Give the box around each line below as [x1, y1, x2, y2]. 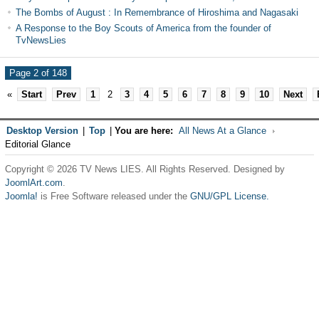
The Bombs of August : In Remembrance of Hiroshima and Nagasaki [15, 7, 298, 18]
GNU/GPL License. [189, 191, 269, 202]
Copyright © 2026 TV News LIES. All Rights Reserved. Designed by [4, 164, 285, 174]
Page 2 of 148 [9, 68, 67, 78]
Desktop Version [6, 125, 78, 136]
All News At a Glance [178, 125, 266, 136]
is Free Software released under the [37, 191, 190, 202]
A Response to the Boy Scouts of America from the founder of [15, 23, 271, 33]
